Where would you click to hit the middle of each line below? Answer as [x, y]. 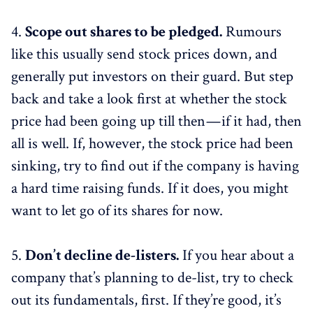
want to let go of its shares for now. [117, 210]
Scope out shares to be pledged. [124, 31]
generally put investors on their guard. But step [152, 76]
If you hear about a [236, 255]
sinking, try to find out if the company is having [155, 166]
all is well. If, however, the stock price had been [152, 143]
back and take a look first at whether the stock [149, 99]
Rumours [252, 31]
